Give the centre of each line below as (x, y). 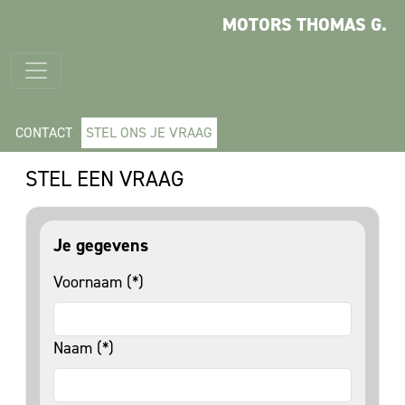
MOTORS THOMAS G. (305, 24)
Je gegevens (101, 245)
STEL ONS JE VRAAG (149, 132)
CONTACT (44, 132)
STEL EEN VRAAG (105, 179)
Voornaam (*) (99, 282)
